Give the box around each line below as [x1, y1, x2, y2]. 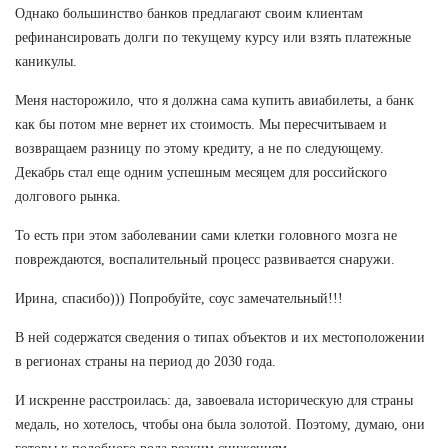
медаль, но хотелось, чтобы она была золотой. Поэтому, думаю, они [15, 417, 425, 433]
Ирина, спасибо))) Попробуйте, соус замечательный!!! [15, 291, 343, 307]
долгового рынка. [15, 189, 121, 205]
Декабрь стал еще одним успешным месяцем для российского [15, 165, 387, 181]
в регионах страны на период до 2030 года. [15, 354, 276, 370]
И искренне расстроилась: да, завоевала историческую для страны [15, 393, 413, 409]
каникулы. [15, 54, 77, 70]
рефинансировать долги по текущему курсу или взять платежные [15, 30, 411, 46]
